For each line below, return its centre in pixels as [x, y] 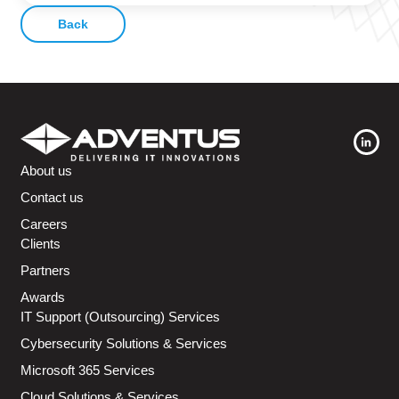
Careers [44, 224]
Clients [40, 244]
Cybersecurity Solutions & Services [123, 344]
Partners [45, 271]
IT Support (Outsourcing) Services [120, 317]
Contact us [52, 198]
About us [46, 171]
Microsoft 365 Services [87, 370]
